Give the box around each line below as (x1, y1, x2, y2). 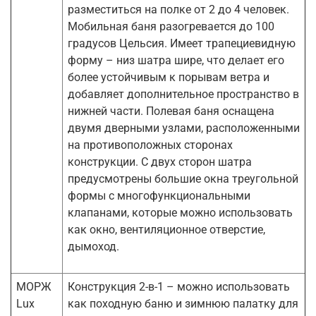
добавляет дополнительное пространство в (68, 87, 299, 101)
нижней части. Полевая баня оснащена (68, 104, 274, 118)
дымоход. (68, 239, 119, 253)
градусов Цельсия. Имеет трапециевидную (68, 36, 296, 50)
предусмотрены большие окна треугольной (68, 171, 298, 186)
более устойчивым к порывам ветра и (68, 70, 269, 84)
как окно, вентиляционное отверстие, (68, 222, 265, 236)
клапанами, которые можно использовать (68, 205, 293, 219)
